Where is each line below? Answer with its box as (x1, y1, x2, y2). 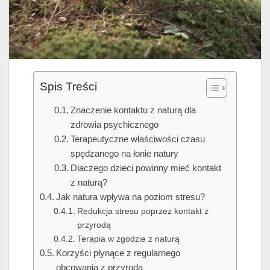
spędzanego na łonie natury (71, 148, 179, 159)
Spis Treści (40, 80, 97, 93)
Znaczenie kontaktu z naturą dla (71, 104, 196, 115)
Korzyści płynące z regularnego (56, 247, 181, 258)
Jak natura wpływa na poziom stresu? (56, 191, 206, 202)
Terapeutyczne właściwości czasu (71, 133, 206, 144)
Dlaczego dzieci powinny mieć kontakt (71, 162, 222, 173)
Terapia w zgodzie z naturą (77, 233, 180, 243)
